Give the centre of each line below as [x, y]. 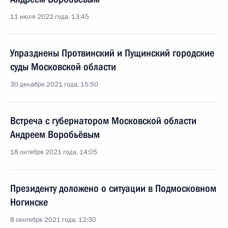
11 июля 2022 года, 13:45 [50, 17]
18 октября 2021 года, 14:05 [54, 152]
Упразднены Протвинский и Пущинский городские [112, 53]
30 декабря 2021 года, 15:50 [54, 84]
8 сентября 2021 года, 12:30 [53, 220]
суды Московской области [63, 67]
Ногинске [29, 202]
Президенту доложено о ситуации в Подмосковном [113, 188]
